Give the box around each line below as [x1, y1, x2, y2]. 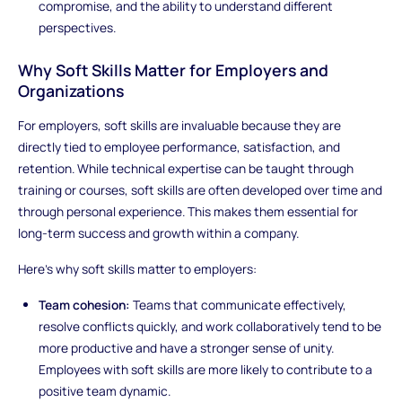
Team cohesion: [39, 295, 131, 313]
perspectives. [39, 18, 117, 36]
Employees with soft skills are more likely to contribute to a [39, 360, 373, 378]
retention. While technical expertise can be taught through [17, 160, 354, 178]
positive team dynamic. [39, 381, 171, 399]
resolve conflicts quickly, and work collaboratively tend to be [39, 317, 382, 335]
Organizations [17, 79, 124, 101]
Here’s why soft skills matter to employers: [17, 260, 257, 278]
